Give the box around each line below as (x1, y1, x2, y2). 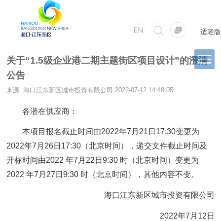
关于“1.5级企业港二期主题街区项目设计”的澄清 (6, 55, 208, 66)
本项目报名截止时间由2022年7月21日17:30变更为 (22, 127, 200, 136)
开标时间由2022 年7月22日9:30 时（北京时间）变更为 (6, 156, 199, 165)
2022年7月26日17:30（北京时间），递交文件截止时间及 (6, 142, 208, 150)
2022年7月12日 (159, 211, 215, 220)
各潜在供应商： (22, 107, 78, 115)
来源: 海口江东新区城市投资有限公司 (6, 86, 115, 94)
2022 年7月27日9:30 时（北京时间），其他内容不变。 (6, 170, 199, 179)
